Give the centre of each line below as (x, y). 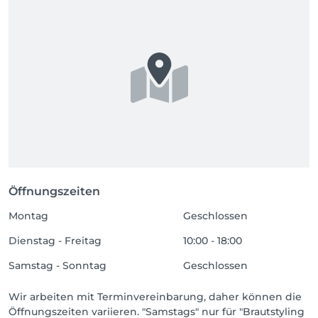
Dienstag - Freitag (55, 241)
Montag (28, 216)
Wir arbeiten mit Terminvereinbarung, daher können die (155, 297)
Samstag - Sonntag (57, 265)
